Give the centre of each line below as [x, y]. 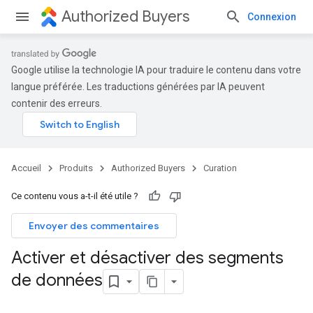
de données [57, 281]
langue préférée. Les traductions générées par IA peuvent [138, 87]
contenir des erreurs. [57, 103]
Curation [220, 168]
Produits [76, 168]
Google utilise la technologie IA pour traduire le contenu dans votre [156, 70]
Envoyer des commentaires [94, 226]
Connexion [272, 17]
